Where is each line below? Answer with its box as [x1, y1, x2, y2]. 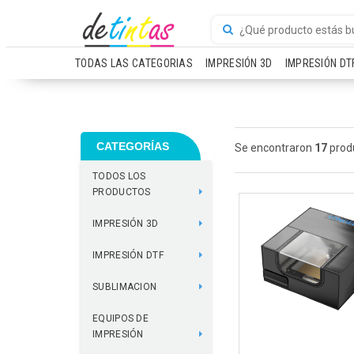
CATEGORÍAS [96, 140, 169, 153]
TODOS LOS [92, 171, 146, 182]
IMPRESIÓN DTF [92, 250, 164, 261]
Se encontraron [235, 141, 314, 154]
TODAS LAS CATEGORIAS [75, 57, 193, 70]
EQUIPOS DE [92, 313, 149, 324]
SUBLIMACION [92, 281, 157, 292]
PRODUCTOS [92, 186, 151, 198]
